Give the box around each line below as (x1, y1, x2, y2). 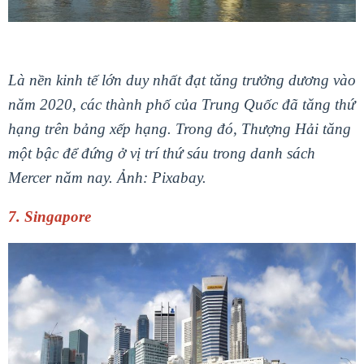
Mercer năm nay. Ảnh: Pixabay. (8, 168, 206, 186)
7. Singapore (8, 207, 91, 225)
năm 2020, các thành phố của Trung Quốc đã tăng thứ (8, 95, 355, 113)
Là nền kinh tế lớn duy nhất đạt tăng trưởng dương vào (8, 71, 356, 89)
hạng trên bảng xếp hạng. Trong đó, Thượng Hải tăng (8, 119, 351, 137)
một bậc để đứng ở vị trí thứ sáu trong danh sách (8, 144, 315, 162)
